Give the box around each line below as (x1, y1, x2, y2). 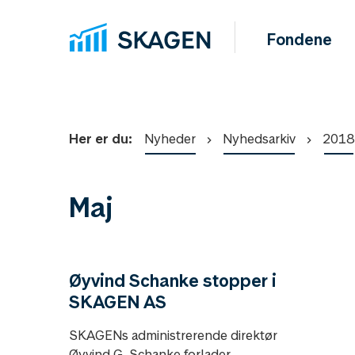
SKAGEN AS (69, 291, 166, 313)
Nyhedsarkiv (223, 130, 296, 147)
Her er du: (69, 130, 132, 147)
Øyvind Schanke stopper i (69, 269, 277, 292)
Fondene (267, 29, 333, 50)
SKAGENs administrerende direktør (69, 326, 277, 344)
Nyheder (144, 130, 196, 147)
